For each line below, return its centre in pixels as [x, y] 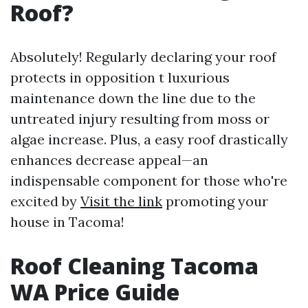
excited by [45, 201]
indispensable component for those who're [149, 180]
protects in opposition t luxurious [120, 77]
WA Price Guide [95, 292]
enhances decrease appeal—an [109, 160]
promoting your [215, 201]
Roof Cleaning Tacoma [134, 266]
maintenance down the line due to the [133, 98]
